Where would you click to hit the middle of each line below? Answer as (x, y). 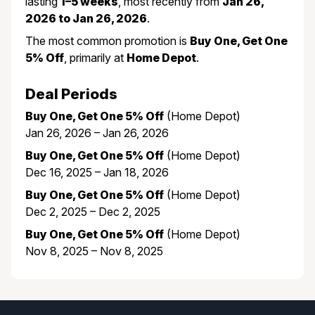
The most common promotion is (108, 41)
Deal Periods (71, 94)
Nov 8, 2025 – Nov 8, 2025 (94, 251)
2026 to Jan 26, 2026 (86, 19)
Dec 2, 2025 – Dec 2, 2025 (93, 211)
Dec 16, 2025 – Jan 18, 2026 (97, 172)
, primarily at (95, 58)
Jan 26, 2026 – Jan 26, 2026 (97, 133)
